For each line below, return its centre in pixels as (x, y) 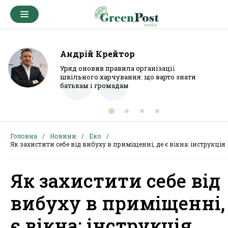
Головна (24, 136)
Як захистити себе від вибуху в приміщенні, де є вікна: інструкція (118, 144)
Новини (63, 136)
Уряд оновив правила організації (118, 68)
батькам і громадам (94, 85)
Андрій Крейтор (97, 54)
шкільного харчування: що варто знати (128, 77)
